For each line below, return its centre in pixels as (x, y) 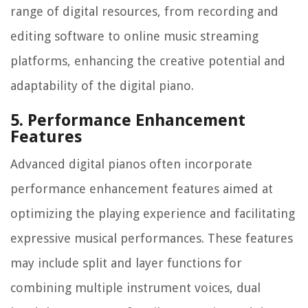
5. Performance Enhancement (128, 121)
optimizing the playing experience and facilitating (153, 214)
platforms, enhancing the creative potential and (148, 61)
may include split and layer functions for (126, 263)
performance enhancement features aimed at (142, 189)
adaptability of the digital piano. (102, 86)
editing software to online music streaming (134, 36)
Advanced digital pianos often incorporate (131, 164)
